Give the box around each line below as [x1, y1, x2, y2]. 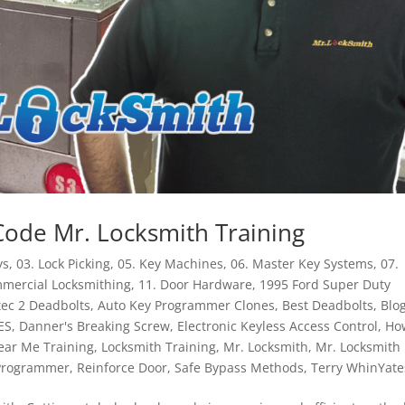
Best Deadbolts [282, 296, 374, 314]
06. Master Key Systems [231, 254, 374, 272]
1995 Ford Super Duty [259, 275, 391, 293]
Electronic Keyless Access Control [177, 316, 379, 334]
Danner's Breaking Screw [19, 316, 171, 334]
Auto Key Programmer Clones [98, 296, 276, 314]
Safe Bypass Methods [174, 358, 305, 376]
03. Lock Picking [16, 254, 111, 272]
